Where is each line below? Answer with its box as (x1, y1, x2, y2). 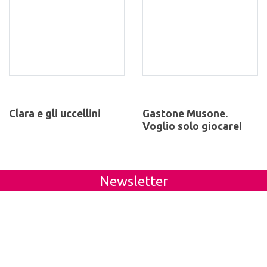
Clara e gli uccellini (9, 107, 101, 119)
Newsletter (99, 173, 168, 188)
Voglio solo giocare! (142, 120, 242, 132)
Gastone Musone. (142, 107, 228, 119)
